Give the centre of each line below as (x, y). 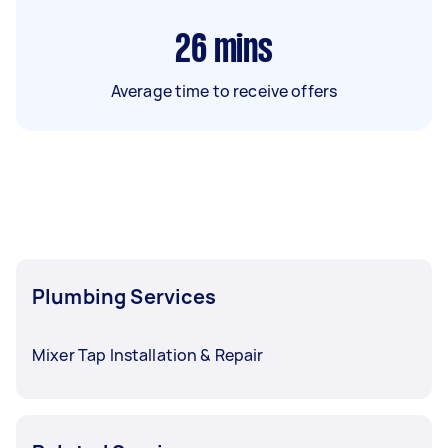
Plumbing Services (124, 296)
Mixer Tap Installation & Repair (148, 354)
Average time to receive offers (224, 90)
